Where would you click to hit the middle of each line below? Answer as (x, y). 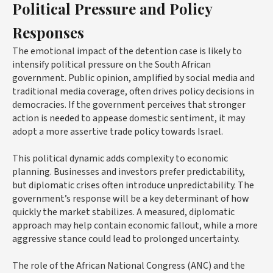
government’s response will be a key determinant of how (131, 198)
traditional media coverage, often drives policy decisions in (133, 91)
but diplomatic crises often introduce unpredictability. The (133, 185)
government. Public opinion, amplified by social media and (133, 78)
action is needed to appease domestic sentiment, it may (129, 118)
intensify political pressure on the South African (112, 64)
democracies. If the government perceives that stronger (129, 105)
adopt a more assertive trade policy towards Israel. (118, 131)
